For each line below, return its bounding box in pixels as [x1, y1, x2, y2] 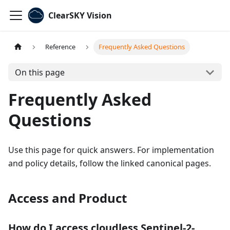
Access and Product [8, 189, 127, 206]
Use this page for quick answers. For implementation [8, 144, 214, 156]
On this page [14, 66, 65, 78]
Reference [45, 42, 76, 52]
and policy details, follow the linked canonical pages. [8, 158, 211, 169]
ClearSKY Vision [48, 10, 112, 21]
